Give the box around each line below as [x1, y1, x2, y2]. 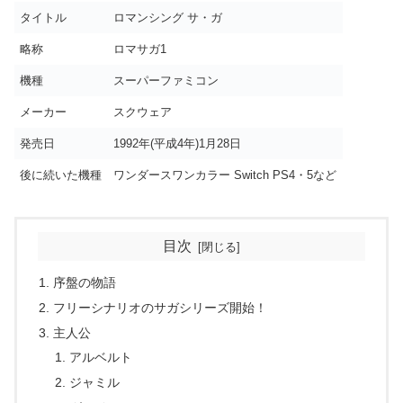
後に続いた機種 [20, 168, 103, 183]
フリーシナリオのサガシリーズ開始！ [53, 300, 268, 315]
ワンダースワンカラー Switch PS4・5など [113, 168, 337, 183]
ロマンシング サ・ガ [113, 11, 223, 25]
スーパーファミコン [113, 74, 219, 88]
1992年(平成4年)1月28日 [113, 137, 242, 151]
